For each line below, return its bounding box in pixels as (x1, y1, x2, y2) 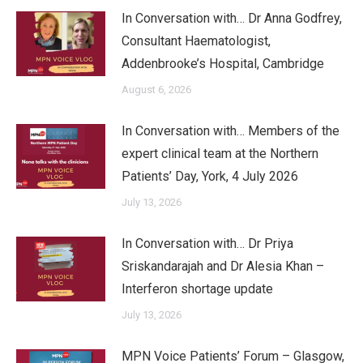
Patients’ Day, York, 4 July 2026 (122, 169, 298, 185)
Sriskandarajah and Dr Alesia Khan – (122, 258, 324, 275)
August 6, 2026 (122, 83, 191, 96)
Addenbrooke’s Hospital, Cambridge (122, 56, 324, 72)
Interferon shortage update (122, 281, 273, 297)
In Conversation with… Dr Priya (122, 236, 293, 252)
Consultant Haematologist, (122, 33, 271, 49)
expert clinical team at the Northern (122, 146, 318, 162)
